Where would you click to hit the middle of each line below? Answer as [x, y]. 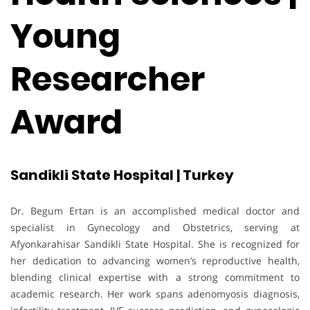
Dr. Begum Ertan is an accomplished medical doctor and [155, 210]
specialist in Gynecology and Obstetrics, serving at [155, 227]
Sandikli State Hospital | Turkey [122, 175]
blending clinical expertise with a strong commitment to [155, 277]
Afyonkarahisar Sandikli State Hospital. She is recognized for [155, 244]
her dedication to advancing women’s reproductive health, [155, 260]
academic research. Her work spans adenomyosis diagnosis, [155, 293]
